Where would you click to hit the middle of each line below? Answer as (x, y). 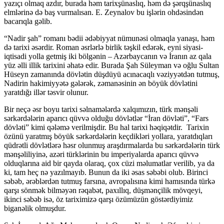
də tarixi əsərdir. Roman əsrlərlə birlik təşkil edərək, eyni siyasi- (103, 47)
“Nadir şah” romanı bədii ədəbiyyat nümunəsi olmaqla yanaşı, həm (109, 38)
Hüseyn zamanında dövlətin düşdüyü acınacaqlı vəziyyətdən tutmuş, (112, 74)
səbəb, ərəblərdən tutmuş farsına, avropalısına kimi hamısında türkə (109, 181)
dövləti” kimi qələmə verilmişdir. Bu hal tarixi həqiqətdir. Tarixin (106, 127)
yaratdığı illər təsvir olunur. (46, 92)
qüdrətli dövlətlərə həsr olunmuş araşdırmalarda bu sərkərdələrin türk (112, 145)
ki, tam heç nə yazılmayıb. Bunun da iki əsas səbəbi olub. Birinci (106, 172)
